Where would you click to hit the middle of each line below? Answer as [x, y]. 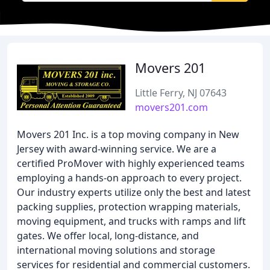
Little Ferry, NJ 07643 [181, 93]
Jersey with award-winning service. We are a [117, 149]
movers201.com [171, 107]
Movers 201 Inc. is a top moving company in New [128, 134]
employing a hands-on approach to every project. [129, 178]
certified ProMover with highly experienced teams [131, 163]
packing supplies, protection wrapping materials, [129, 207]
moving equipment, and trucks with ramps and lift [131, 221]
